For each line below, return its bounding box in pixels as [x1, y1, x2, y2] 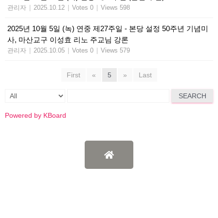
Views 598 [101, 3, 130, 11]
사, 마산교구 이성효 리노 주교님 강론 [7, 35, 128, 44]
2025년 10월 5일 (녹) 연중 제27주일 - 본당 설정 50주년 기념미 [7, 24, 208, 33]
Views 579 [101, 46, 130, 54]
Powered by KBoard [5, 111, 66, 119]
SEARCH [178, 91, 206, 100]
